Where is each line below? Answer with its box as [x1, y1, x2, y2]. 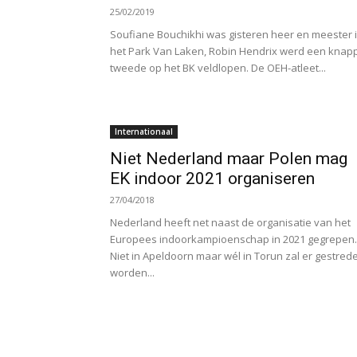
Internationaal [115, 126, 173, 138]
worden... [110, 265, 155, 280]
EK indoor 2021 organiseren [110, 169, 315, 189]
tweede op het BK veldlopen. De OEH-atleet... [110, 61, 326, 76]
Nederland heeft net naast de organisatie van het [110, 215, 351, 230]
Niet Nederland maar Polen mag [110, 149, 347, 169]
